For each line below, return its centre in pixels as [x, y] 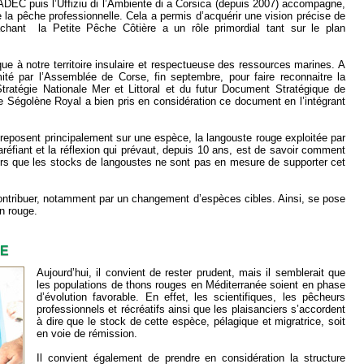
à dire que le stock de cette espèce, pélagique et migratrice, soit [191, 322]
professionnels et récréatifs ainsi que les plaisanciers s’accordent [191, 310]
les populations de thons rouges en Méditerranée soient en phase [191, 285]
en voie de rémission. [87, 334]
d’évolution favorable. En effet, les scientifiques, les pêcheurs [191, 297]
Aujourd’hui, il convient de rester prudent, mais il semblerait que [191, 273]
